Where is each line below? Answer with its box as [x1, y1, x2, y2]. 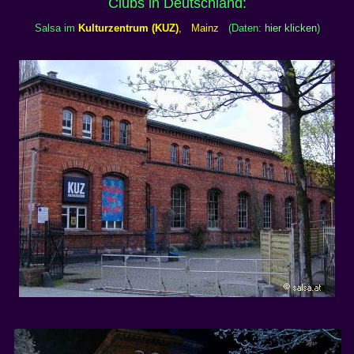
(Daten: [221, 22, 265, 34]
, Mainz [178, 22, 219, 34]
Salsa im [34, 22, 78, 34]
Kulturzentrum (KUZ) [77, 22, 179, 34]
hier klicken [264, 22, 317, 34]
